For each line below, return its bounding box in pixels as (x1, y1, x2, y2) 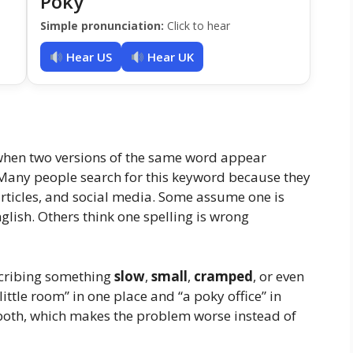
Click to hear (164, 18, 230, 34)
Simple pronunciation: (40, 18, 164, 34)
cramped (194, 266, 253, 285)
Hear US (63, 49, 113, 65)
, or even (253, 266, 304, 285)
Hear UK (144, 49, 195, 65)
